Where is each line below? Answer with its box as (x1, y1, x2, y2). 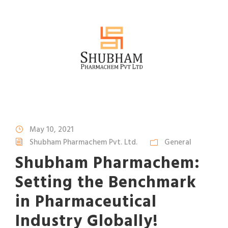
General (164, 136, 191, 149)
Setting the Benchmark (15, 170, 196, 196)
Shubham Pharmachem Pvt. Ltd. (30, 136, 137, 149)
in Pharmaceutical (15, 189, 157, 216)
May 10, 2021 (30, 124, 74, 136)
